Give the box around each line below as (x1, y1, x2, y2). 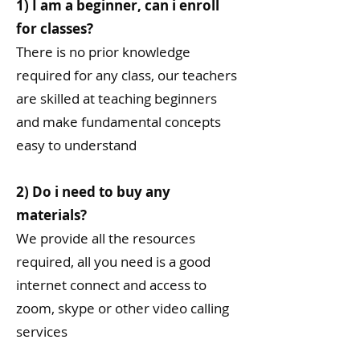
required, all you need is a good (16, 252, 211, 271)
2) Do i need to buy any (16, 182, 170, 201)
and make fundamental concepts (16, 112, 221, 131)
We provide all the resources (16, 229, 195, 247)
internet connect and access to (16, 276, 207, 294)
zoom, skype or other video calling (16, 299, 229, 317)
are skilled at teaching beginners (16, 89, 217, 108)
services (16, 322, 67, 341)
